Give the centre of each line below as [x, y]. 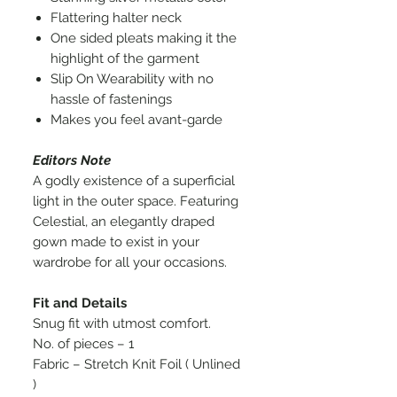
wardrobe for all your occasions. [130, 262]
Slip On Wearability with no [132, 78]
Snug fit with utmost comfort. [122, 323]
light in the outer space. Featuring [136, 201]
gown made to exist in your [116, 241]
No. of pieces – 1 [83, 343]
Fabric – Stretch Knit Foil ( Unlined [136, 364]
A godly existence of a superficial [134, 180]
